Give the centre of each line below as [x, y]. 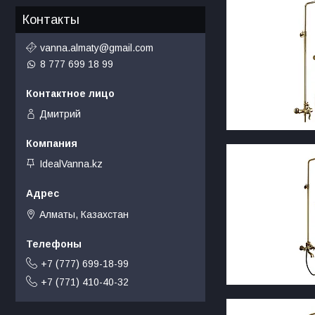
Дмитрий [60, 114]
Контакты [51, 20]
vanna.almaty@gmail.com [97, 47]
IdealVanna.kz [71, 164]
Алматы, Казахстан [84, 214]
